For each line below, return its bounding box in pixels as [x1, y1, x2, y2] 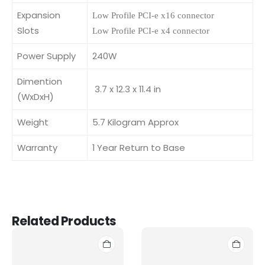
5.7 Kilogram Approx [92, 115, 179, 128]
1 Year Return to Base [92, 141, 185, 154]
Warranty [17, 141, 57, 154]
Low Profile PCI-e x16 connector [92, 10, 214, 20]
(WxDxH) [17, 90, 54, 103]
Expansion [17, 8, 60, 21]
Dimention [17, 75, 62, 88]
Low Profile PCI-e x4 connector [92, 25, 209, 35]
